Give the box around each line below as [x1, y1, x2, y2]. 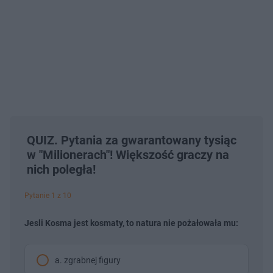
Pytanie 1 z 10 [24, 191, 71, 200]
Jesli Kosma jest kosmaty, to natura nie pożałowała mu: [24, 218, 238, 228]
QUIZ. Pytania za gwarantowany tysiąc [27, 132, 236, 147]
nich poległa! [27, 161, 96, 177]
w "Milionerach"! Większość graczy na [27, 147, 229, 162]
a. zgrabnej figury [55, 255, 121, 265]
